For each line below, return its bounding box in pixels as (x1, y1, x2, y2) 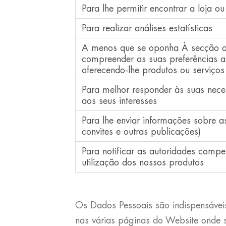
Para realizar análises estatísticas (81, 24, 212, 33)
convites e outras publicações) (81, 127, 201, 136)
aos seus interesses (81, 96, 157, 105)
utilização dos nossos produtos (81, 158, 204, 167)
